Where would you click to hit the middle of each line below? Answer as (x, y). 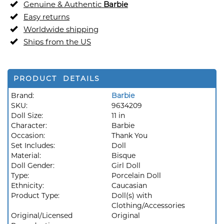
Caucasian (129, 185)
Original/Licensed (42, 215)
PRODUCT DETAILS (57, 78)
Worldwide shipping (61, 29)
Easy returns (46, 17)
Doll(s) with (132, 195)
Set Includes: (34, 145)
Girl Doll (126, 165)
